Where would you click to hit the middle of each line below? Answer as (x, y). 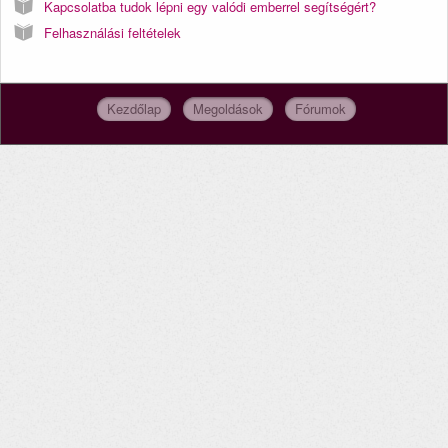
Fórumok (320, 109)
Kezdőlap (133, 109)
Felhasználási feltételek (112, 32)
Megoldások (227, 109)
